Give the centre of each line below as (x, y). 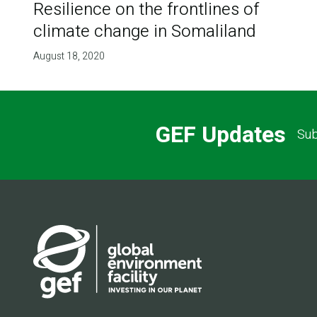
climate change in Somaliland (144, 31)
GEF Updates (220, 135)
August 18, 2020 (69, 56)
